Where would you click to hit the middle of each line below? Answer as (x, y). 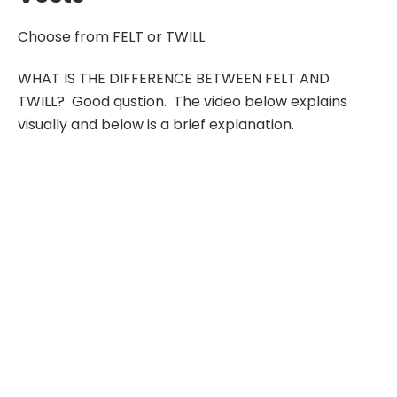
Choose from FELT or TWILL (111, 36)
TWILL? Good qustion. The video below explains (183, 101)
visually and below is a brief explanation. (156, 124)
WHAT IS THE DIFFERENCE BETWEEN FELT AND (174, 78)
